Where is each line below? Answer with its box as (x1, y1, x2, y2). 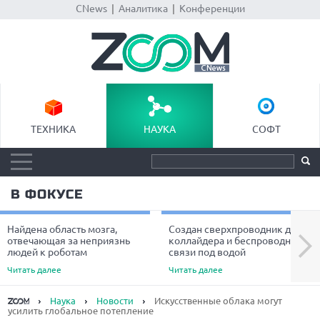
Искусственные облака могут (152, 296, 283, 306)
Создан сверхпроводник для (169, 224, 302, 235)
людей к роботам (7, 246, 87, 258)
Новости (96, 296, 134, 306)
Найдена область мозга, (7, 224, 117, 235)
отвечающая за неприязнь (7, 235, 130, 246)
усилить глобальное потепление (8, 306, 154, 316)
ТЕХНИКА (31, 124, 76, 135)
